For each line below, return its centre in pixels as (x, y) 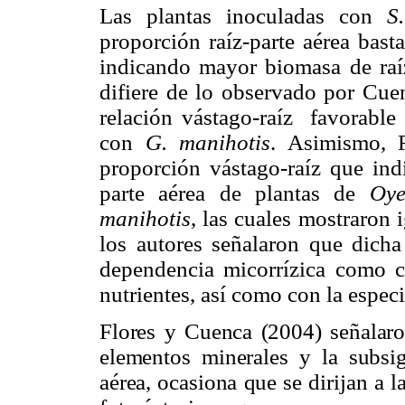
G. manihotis (208, 143)
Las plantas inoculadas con (244, 16)
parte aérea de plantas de (235, 193)
